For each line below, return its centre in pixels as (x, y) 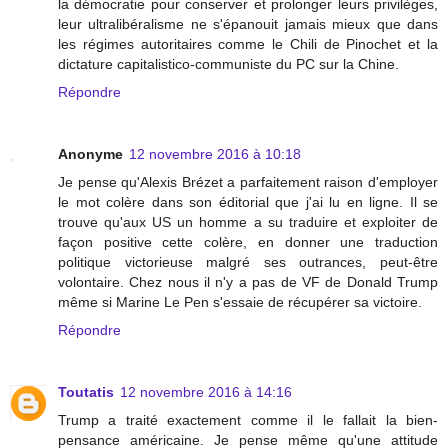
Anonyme (90, 154)
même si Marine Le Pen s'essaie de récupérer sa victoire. (240, 302)
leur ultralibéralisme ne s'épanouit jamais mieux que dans (248, 24)
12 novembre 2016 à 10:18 (215, 154)
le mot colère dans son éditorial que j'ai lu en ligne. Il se (248, 202)
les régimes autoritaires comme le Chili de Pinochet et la (248, 44)
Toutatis (86, 392)
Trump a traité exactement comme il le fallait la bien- (248, 420)
